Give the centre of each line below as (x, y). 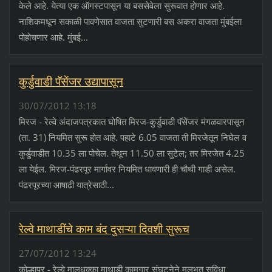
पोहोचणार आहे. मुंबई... (53, 37)
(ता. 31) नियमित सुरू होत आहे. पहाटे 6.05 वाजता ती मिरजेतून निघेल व (132, 137)
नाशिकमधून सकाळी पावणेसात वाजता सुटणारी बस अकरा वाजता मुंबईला (130, 21)
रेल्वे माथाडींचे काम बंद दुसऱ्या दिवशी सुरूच (104, 229)
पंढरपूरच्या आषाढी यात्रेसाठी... (66, 184)
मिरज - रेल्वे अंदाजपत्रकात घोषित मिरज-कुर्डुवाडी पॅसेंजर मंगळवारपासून (131, 121)
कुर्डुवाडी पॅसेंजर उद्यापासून (71, 81)
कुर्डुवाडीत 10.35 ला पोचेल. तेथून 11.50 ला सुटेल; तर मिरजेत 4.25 (131, 153)
